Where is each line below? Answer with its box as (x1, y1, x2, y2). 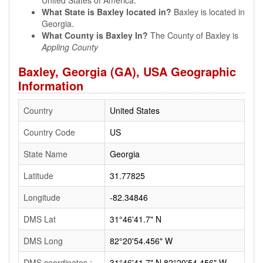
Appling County (42, 41, 98, 53)
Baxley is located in (171, 6, 245, 18)
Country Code (23, 126, 75, 138)
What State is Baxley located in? (42, 6, 171, 18)
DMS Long (23, 235, 63, 247)
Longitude (23, 191, 60, 203)
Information (18, 77, 83, 94)
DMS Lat (23, 213, 56, 225)
